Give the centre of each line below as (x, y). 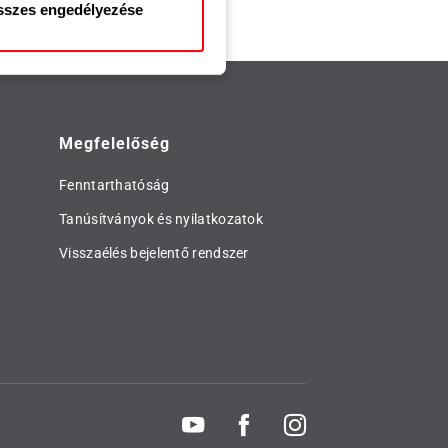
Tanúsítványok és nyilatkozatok (161, 219)
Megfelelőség (114, 143)
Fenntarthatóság (114, 185)
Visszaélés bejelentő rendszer (154, 253)
